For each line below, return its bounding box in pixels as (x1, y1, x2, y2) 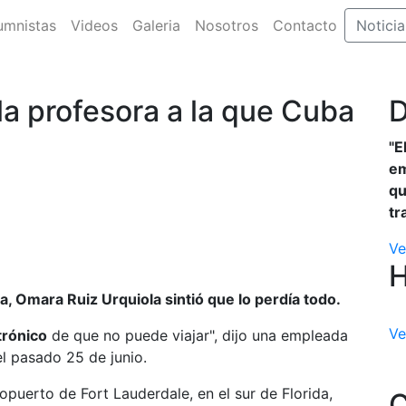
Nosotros (194, 16, 258, 34)
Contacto (272, 16, 337, 34)
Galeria (131, 16, 180, 34)
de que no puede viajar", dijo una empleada (47, 326, 348, 344)
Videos (70, 16, 118, 34)
